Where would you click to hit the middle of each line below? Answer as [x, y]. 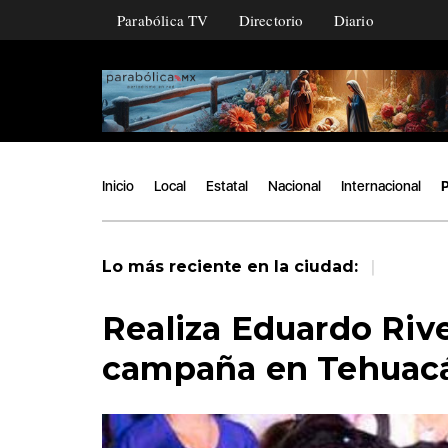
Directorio [271, 20]
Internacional [381, 185]
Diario [353, 20]
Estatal [227, 185]
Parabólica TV [163, 20]
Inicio [118, 185]
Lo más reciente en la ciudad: [232, 266]
